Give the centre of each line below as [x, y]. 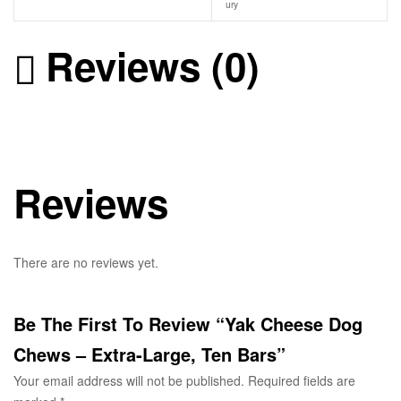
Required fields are [302, 380]
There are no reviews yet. [86, 262]
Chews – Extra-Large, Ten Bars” [149, 354]
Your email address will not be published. [129, 380]
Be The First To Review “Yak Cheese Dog [188, 323]
